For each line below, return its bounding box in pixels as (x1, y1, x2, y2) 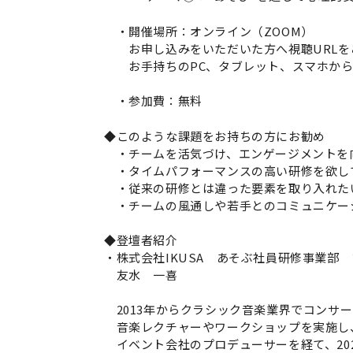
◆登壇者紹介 (104, 232, 178, 248)
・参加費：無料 (104, 92, 206, 109)
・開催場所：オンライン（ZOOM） (104, 22, 314, 39)
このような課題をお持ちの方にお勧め (116, 127, 325, 144)
